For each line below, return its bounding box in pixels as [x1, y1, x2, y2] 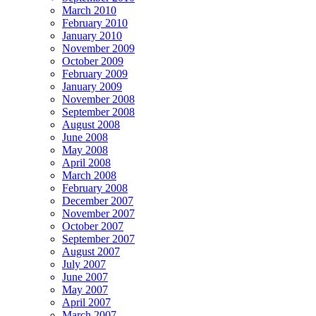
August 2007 [62, 245, 120, 257]
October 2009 [62, 55, 123, 67]
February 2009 [62, 68, 128, 80]
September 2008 [62, 106, 135, 118]
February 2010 [62, 17, 128, 29]
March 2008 [62, 169, 116, 181]
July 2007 [62, 258, 106, 270]
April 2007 [62, 296, 111, 308]
